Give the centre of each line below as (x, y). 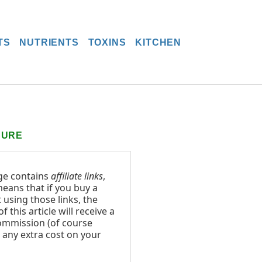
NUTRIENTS (49, 42)
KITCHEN (158, 42)
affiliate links (77, 176)
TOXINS (107, 42)
